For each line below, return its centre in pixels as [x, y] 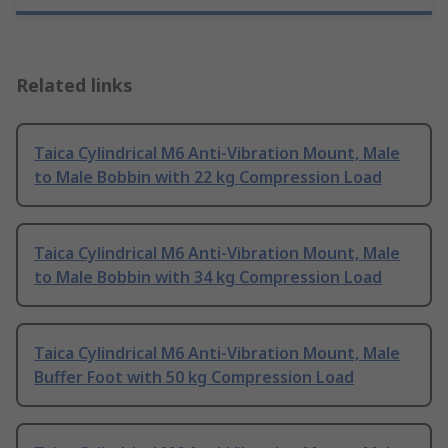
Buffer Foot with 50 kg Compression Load [194, 377]
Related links [74, 85]
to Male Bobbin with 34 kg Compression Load [208, 277]
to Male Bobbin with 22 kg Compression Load [208, 177]
